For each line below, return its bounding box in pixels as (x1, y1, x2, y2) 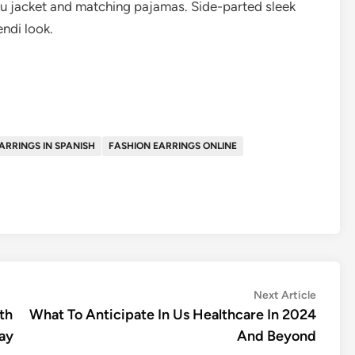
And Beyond (237, 327, 316, 345)
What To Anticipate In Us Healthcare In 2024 (29, 306, 316, 323)
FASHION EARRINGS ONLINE (109, 140, 237, 151)
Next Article (254, 288, 316, 302)
